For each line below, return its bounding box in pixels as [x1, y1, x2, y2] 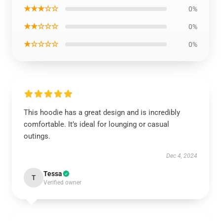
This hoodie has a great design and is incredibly [24, 108, 180, 117]
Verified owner [43, 179, 81, 186]
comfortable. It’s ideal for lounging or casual [24, 120, 169, 129]
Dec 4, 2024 [166, 152, 197, 159]
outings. [24, 132, 50, 141]
